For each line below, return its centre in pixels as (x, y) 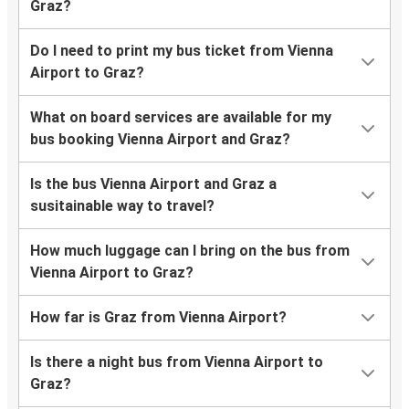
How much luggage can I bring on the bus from (190, 251)
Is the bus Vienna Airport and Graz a (153, 184)
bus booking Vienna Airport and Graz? (160, 140)
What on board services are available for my (181, 118)
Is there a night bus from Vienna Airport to (177, 362)
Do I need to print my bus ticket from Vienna (182, 51)
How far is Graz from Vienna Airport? (158, 318)
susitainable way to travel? (122, 206)
